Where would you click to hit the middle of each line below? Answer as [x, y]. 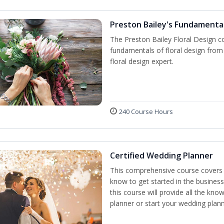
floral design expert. [141, 61]
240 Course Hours [146, 112]
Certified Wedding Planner [161, 156]
